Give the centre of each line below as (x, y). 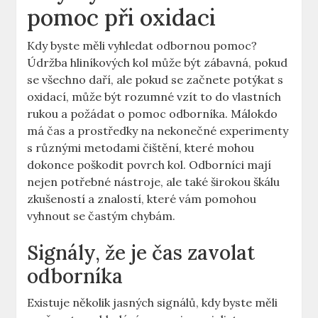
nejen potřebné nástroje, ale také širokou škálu (154, 182)
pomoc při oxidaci (122, 18)
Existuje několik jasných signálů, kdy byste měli (153, 303)
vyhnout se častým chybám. (102, 216)
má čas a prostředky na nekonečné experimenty (158, 131)
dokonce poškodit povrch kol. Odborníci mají (149, 165)
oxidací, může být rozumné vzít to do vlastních (154, 97)
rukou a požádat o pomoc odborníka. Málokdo (153, 114)
